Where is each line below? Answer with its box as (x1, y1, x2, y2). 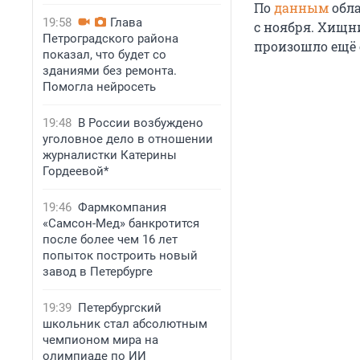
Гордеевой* (43, 164, 108, 178)
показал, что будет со (43, 47, 166, 62)
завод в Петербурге (43, 264, 153, 279)
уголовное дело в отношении (43, 132, 213, 146)
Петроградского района (43, 31, 178, 46)
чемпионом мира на (43, 333, 158, 347)
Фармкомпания (78, 200, 166, 215)
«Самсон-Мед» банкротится (43, 216, 199, 231)
